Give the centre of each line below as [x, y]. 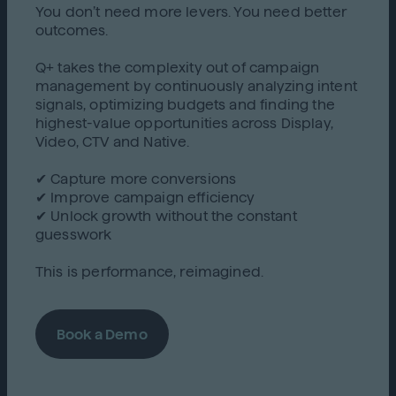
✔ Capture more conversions [136, 179]
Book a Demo [102, 334]
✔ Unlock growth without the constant [166, 216]
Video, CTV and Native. [113, 142]
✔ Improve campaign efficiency [145, 198]
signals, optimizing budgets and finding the [185, 105]
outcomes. [72, 30]
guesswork [74, 235]
